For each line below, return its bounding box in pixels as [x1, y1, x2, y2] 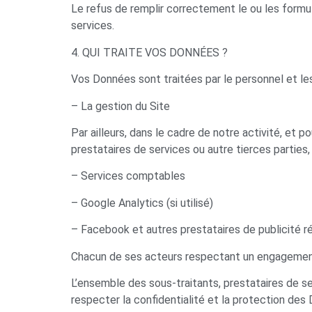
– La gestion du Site [71, 99, 170, 113]
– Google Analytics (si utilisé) [71, 196, 213, 210]
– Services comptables [71, 169, 185, 183]
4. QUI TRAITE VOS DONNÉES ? [71, 45, 228, 59]
